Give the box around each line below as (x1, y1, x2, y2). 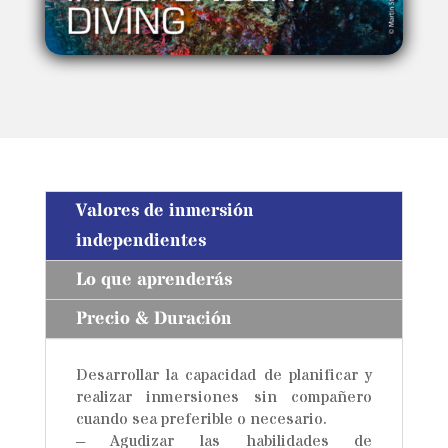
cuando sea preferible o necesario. (75, 407, 327, 430)
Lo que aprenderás (75, 266, 232, 292)
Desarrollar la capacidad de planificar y (75, 363, 373, 386)
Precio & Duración (75, 305, 232, 331)
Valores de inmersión (75, 197, 254, 223)
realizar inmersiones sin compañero (75, 385, 373, 408)
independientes (75, 227, 206, 253)
